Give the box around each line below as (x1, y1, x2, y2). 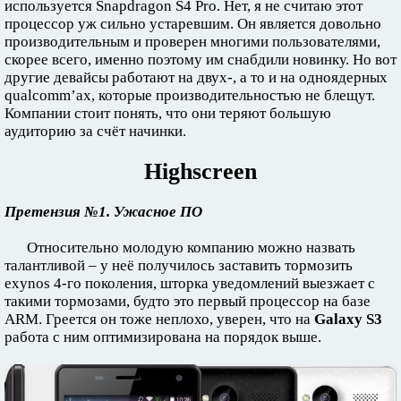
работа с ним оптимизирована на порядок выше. (4, 328, 321, 346)
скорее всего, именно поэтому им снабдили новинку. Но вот (4, 51, 397, 69)
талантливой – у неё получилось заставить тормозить (4, 257, 353, 275)
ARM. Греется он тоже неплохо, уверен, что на (4, 311, 314, 328)
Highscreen (144, 158, 257, 185)
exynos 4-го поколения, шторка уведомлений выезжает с (4, 275, 375, 293)
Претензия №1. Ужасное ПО (4, 203, 202, 221)
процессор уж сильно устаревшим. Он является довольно (4, 15, 381, 33)
